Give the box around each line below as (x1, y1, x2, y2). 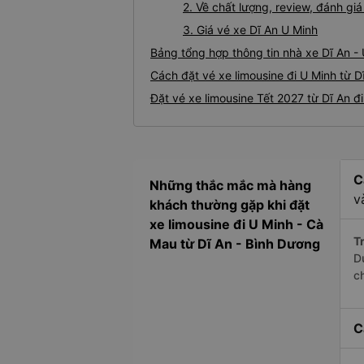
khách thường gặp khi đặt (149, 197, 310, 214)
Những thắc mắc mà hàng (149, 177, 311, 194)
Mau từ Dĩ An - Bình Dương (149, 236, 320, 253)
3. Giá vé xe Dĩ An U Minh (183, 23, 318, 37)
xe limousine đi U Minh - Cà (149, 216, 323, 233)
